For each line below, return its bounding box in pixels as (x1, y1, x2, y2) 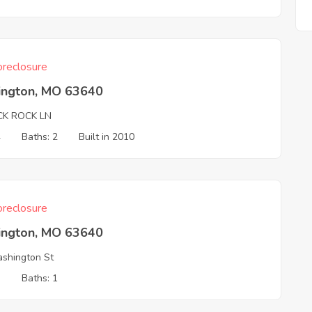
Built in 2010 (79, 130, 135, 143)
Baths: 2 (22, 130, 58, 143)
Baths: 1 (22, 272, 58, 285)
